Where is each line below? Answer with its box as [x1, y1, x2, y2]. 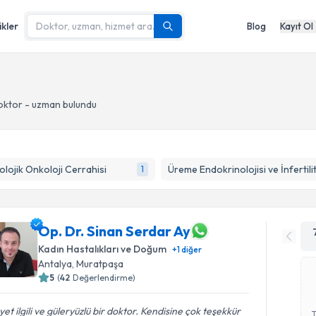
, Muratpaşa [72, 257, 124, 270]
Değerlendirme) [73, 272, 136, 283]
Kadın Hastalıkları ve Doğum [38, 243, 167, 255]
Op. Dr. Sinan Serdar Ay [38, 221, 191, 240]
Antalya [38, 257, 73, 270]
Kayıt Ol [280, 20, 313, 32]
